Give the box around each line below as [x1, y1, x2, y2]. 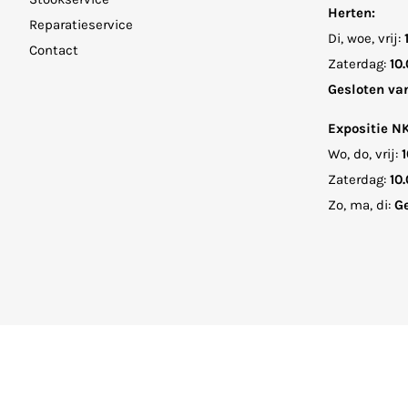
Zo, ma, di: [327, 196, 391, 213]
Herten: [327, 4, 375, 21]
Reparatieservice [29, 15, 133, 33]
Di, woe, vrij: [327, 29, 404, 46]
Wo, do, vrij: [327, 145, 402, 162]
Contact [29, 41, 78, 58]
